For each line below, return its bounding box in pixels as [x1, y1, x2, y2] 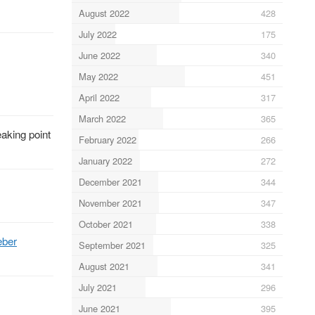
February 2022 [78, 132, 136, 146]
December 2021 [78, 174, 142, 188]
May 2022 [78, 69, 118, 83]
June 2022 [78, 48, 120, 62]
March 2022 [78, 111, 126, 125]
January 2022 [78, 153, 132, 167]
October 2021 [78, 217, 133, 231]
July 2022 [78, 27, 117, 41]
